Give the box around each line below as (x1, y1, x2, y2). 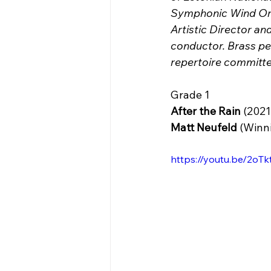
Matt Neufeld (171, 120, 240, 134)
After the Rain (171, 104, 241, 118)
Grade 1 (171, 88, 210, 102)
